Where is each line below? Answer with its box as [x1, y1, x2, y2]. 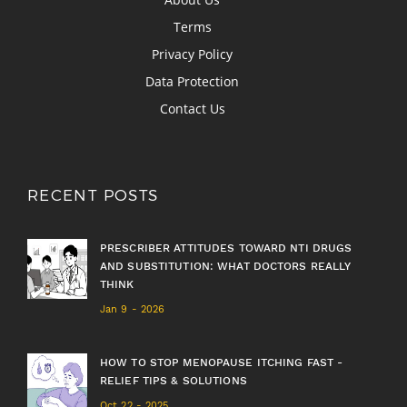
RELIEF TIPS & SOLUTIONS [100, 373, 247, 387]
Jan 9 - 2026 [100, 303, 165, 315]
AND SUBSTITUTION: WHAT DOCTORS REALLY [100, 259, 352, 273]
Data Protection [145, 72, 239, 90]
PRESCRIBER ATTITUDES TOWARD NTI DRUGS [100, 241, 352, 254]
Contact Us [159, 99, 225, 117]
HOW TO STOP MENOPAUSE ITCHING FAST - [100, 355, 343, 369]
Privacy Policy [152, 45, 233, 63]
